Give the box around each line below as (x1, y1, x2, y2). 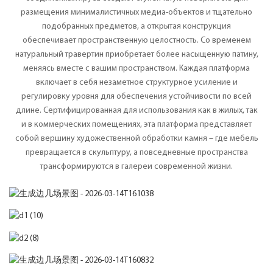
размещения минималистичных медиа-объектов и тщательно (21, 7, 252, 17)
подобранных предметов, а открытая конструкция (42, 21, 231, 31)
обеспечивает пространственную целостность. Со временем (22, 35, 251, 45)
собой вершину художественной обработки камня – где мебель (15, 133, 258, 143)
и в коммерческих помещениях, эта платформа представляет (21, 119, 252, 129)
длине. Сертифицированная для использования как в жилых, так (15, 105, 258, 115)
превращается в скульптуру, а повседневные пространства (25, 147, 248, 157)
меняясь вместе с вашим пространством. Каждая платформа (23, 63, 250, 73)
